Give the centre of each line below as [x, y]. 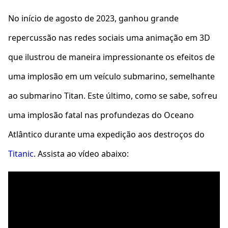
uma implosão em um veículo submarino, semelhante [111, 76]
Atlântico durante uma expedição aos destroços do [106, 134]
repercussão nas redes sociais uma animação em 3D [109, 38]
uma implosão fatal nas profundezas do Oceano [101, 115]
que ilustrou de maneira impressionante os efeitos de [111, 57]
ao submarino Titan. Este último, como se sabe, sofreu [113, 96]
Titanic [21, 154]
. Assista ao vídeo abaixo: [81, 154]
